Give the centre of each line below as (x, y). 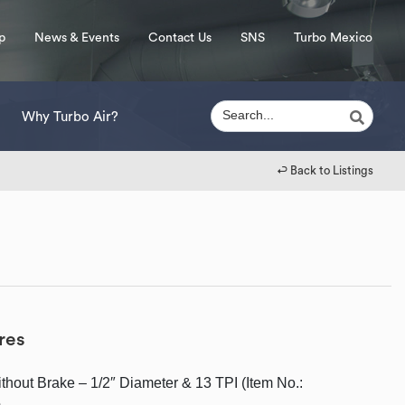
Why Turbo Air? (70, 117)
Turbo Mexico (333, 38)
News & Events (77, 38)
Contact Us (180, 38)
